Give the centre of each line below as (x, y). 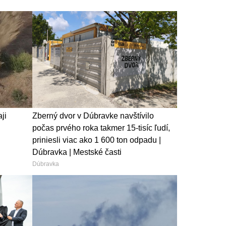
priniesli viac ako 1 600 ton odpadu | (96, 140)
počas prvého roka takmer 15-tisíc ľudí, (101, 128)
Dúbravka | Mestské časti (77, 152)
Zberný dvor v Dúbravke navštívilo (93, 116)
